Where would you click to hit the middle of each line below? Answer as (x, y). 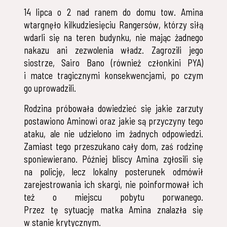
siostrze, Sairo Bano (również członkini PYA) (113, 63)
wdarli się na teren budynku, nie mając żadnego (113, 38)
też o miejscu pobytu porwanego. (113, 197)
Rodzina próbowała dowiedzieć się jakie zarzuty (113, 109)
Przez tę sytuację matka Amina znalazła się (113, 210)
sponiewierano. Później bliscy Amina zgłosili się (113, 159)
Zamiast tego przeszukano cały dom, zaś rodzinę (113, 147)
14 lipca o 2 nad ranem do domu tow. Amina (113, 12)
